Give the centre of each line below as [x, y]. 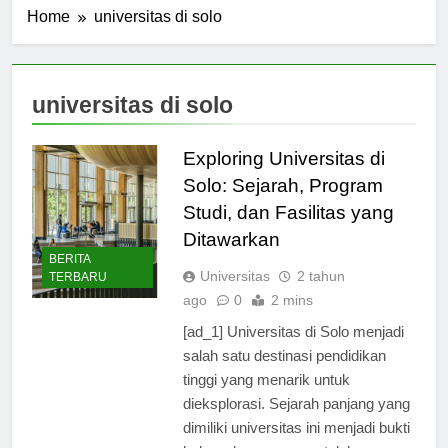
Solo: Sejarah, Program [282, 185]
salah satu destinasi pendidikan [284, 355]
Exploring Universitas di [283, 158]
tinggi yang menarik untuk [266, 379]
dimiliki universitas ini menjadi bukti [296, 427]
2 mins [291, 299]
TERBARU [78, 277]
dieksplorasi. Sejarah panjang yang [296, 403]
